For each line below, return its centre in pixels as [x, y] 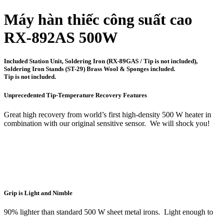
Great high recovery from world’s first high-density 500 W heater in [108, 114]
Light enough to [189, 212]
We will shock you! [180, 123]
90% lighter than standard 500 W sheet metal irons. [82, 212]
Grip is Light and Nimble [38, 193]
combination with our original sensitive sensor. [75, 123]
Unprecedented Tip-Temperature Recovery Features [75, 95]
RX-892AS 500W [61, 38]
